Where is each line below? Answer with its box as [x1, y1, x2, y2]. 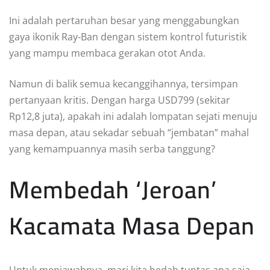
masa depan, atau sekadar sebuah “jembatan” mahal [9, 125, 249, 139]
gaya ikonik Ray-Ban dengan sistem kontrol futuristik [9, 30, 246, 43]
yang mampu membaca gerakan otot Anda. [9, 46, 206, 60]
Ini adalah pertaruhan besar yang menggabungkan [9, 13, 239, 27]
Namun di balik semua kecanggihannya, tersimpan [9, 77, 238, 90]
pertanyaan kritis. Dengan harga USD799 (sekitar [9, 93, 230, 107]
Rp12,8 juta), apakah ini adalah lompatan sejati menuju [9, 109, 257, 123]
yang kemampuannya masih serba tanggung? [9, 142, 215, 155]
